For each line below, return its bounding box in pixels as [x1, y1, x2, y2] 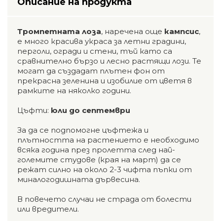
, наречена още [101, 26, 164, 36]
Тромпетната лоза [17, 26, 101, 36]
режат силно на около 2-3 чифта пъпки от [17, 164, 192, 174]
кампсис [164, 26, 199, 36]
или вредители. [17, 204, 79, 214]
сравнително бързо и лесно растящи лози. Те [17, 56, 201, 66]
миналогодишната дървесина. [17, 174, 140, 184]
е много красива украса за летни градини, [17, 36, 186, 46]
